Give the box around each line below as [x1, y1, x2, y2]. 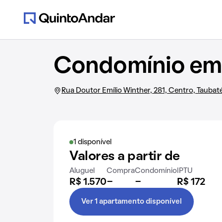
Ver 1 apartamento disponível [81, 198, 182, 205]
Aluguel [69, 167, 95, 174]
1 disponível [73, 139, 111, 146]
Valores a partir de [69, 151, 180, 163]
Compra [107, 167, 135, 174]
